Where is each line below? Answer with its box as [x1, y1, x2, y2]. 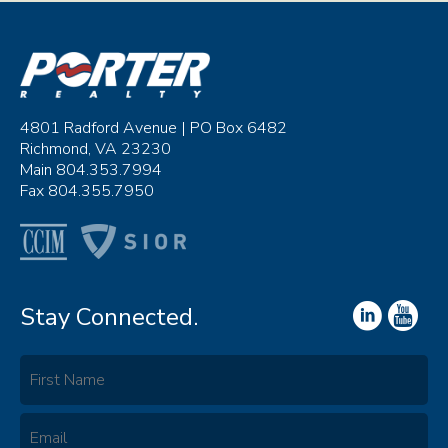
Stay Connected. [20, 300, 198, 333]
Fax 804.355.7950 [20, 179, 154, 202]
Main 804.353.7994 [20, 158, 162, 181]
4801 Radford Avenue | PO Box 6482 [20, 116, 287, 139]
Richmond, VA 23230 [20, 137, 171, 160]
